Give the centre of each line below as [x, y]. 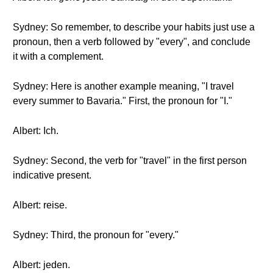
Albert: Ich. [36, 131]
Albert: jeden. [41, 265]
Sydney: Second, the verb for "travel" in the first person [130, 161]
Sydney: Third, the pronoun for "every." [96, 235]
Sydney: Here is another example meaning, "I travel [123, 86]
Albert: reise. [40, 205]
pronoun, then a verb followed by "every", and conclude [132, 42]
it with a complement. [58, 56]
